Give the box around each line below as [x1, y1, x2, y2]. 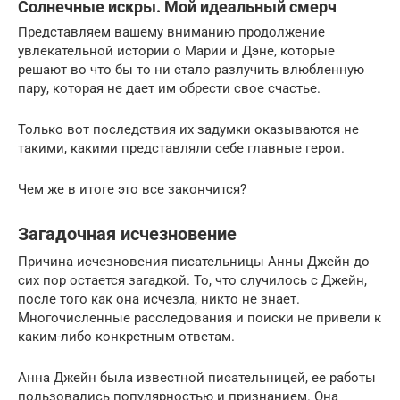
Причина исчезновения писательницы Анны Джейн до [18, 254, 370, 270]
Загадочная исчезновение [18, 224, 237, 246]
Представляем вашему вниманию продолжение [18, 24, 325, 40]
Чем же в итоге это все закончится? [18, 181, 246, 197]
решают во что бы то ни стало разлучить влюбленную [18, 62, 364, 78]
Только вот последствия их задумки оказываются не [18, 121, 359, 137]
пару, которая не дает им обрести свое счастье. [18, 80, 321, 96]
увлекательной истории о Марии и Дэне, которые [18, 43, 335, 59]
